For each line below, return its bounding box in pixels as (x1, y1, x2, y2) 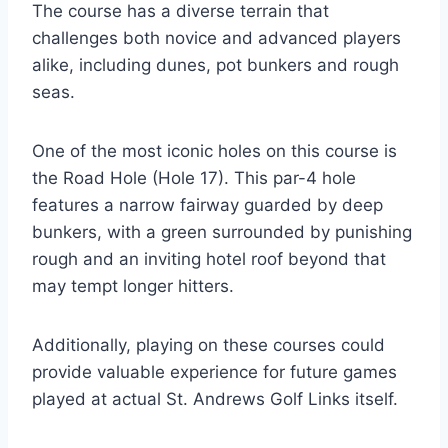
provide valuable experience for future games (32, 361, 397, 382)
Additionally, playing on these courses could (32, 334, 385, 355)
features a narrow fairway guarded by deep (32, 194, 383, 215)
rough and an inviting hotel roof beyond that (32, 248, 386, 269)
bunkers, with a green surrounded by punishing (32, 221, 412, 242)
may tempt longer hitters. (32, 275, 234, 296)
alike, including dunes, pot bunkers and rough (32, 54, 399, 75)
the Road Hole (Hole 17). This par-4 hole (32, 167, 356, 188)
